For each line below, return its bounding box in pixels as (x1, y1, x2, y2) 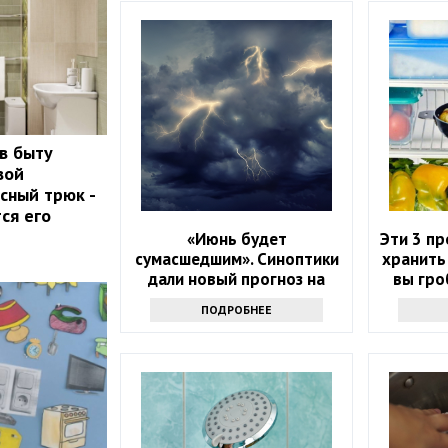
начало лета (190, 288, 284, 311)
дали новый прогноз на (148, 268, 326, 291)
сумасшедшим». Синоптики (134, 248, 339, 271)
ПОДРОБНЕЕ (201, 302, 273, 318)
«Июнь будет (186, 228, 287, 251)
